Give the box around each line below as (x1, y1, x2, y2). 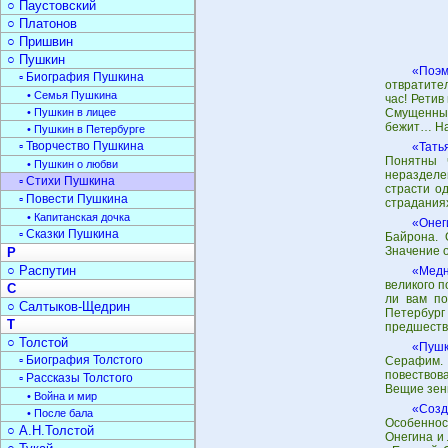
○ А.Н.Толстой (7, 423, 94, 438)
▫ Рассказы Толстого (19, 371, 133, 385)
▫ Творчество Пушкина (19, 139, 144, 153)
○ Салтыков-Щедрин (7, 299, 130, 314)
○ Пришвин (7, 34, 73, 49)
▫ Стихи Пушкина (19, 174, 115, 188)
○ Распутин (7, 263, 76, 278)
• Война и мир (27, 390, 97, 402)
